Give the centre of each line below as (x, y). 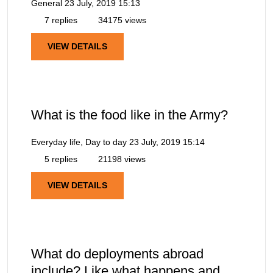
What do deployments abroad (117, 254)
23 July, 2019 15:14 (167, 142)
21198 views (121, 159)
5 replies (60, 159)
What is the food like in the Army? (129, 115)
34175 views (121, 20)
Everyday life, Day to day (79, 142)
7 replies (60, 20)
